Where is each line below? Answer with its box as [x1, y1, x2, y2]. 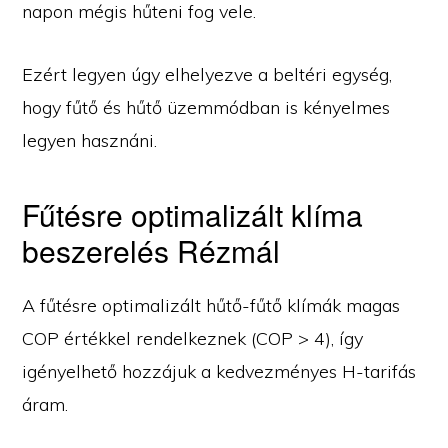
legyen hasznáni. [22, 129, 158, 153]
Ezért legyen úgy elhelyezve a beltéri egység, [22, 63, 393, 87]
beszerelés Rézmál [22, 229, 281, 273]
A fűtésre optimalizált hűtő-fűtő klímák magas [22, 294, 401, 318]
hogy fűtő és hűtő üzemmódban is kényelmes [22, 96, 391, 120]
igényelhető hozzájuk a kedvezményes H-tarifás [22, 360, 417, 384]
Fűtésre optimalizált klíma [22, 193, 364, 237]
